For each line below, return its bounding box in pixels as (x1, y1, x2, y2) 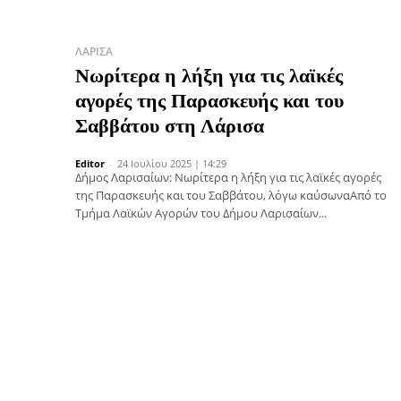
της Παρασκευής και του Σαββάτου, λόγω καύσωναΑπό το (75, 186, 387, 203)
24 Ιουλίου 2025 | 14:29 (117, 156, 226, 170)
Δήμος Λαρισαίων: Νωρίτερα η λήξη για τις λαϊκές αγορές (75, 168, 381, 185)
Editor (75, 156, 105, 170)
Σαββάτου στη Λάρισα (75, 114, 264, 137)
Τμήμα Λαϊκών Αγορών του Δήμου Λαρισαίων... (75, 204, 327, 221)
